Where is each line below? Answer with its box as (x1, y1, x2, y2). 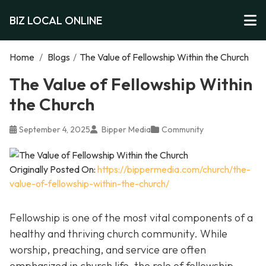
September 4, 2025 (19, 124, 90, 135)
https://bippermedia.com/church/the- (97, 163, 251, 175)
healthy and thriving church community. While (9, 227, 227, 240)
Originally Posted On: (9, 163, 97, 175)
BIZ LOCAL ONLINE (9, 13, 102, 27)
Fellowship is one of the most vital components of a (9, 211, 253, 224)
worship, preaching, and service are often (9, 243, 206, 256)
